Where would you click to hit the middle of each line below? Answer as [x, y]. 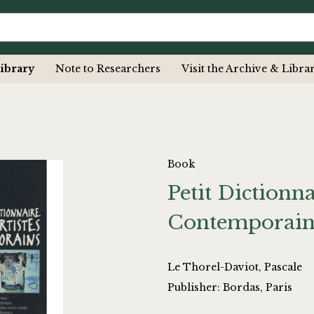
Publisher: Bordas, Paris [230, 288]
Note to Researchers [108, 69]
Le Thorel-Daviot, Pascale [235, 267]
